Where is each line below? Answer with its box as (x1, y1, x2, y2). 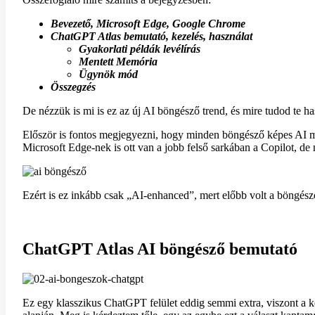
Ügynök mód (79, 68, 138, 81)
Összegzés (51, 81, 96, 94)
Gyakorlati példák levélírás (79, 43, 200, 56)
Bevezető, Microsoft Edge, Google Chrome (51, 18, 245, 30)
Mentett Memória (79, 56, 157, 68)
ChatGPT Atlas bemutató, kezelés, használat (51, 30, 252, 43)
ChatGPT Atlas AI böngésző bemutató (22, 240, 297, 259)
